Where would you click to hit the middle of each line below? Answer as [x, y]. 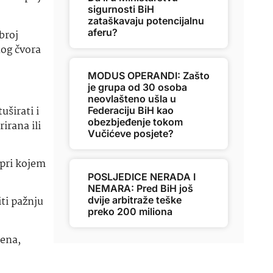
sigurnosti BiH [121, 9]
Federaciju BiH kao [131, 110]
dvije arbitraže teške [135, 200]
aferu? [103, 32]
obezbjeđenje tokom [135, 122]
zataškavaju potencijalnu [146, 21]
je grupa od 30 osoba [137, 87]
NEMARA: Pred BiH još [140, 188]
